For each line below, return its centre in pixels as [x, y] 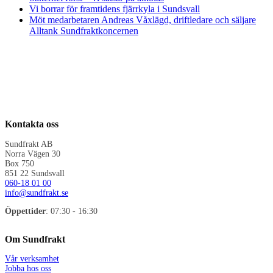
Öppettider [25, 211]
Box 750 [19, 163]
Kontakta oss [32, 124]
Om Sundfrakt [35, 239]
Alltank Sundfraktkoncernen [84, 30]
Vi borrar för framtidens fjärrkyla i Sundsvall [115, 9]
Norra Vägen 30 [33, 154]
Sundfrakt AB [29, 144]
